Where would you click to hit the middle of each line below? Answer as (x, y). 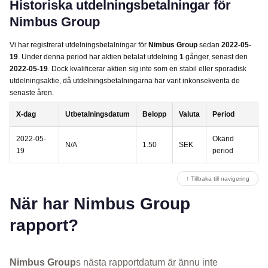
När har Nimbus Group (100, 203)
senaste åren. (32, 92)
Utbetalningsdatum (98, 114)
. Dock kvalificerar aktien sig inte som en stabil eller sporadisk (147, 68)
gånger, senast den (216, 57)
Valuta (189, 114)
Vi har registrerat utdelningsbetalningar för (79, 45)
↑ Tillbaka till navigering (218, 178)
